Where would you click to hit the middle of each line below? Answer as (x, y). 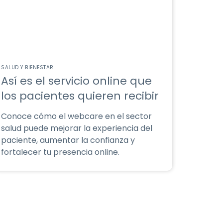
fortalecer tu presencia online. (60, 152)
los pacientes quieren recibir (80, 96)
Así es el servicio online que (76, 81)
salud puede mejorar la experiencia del (77, 128)
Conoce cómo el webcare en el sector (76, 116)
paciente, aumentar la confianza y (68, 140)
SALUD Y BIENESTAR (27, 67)
